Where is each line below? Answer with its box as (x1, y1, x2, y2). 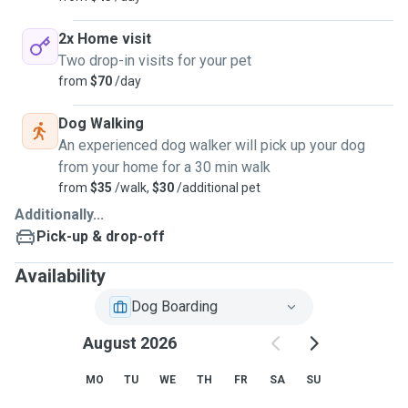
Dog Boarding (131, 298, 218, 315)
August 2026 (82, 333, 177, 352)
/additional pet (174, 180, 260, 195)
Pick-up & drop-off (36, 228, 165, 245)
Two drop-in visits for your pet (58, 52, 251, 69)
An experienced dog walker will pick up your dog (58, 137, 365, 154)
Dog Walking (58, 115, 144, 132)
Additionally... (15, 206, 104, 223)
